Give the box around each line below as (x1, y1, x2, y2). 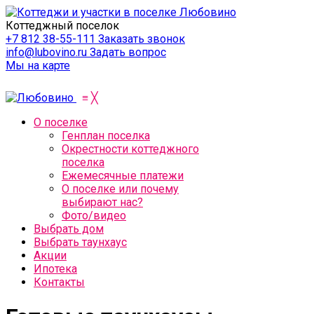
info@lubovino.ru (6, 46, 90, 59)
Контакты (34, 275, 85, 289)
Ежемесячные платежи (62, 169, 184, 182)
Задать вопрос (90, 46, 166, 59)
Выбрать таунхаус (34, 235, 127, 249)
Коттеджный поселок (6, 19, 119, 32)
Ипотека (34, 262, 77, 275)
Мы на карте (6, 59, 70, 72)
